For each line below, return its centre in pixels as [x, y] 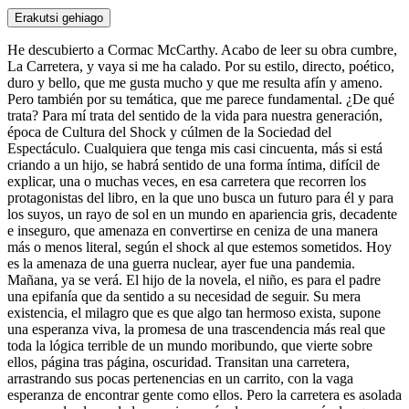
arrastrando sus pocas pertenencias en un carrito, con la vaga [180, 378]
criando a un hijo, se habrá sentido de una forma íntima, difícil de [194, 164]
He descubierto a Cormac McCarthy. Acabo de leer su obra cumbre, [202, 49]
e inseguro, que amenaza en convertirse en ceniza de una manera [193, 230]
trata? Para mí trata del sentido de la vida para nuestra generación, [195, 115]
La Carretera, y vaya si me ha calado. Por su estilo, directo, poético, [201, 66]
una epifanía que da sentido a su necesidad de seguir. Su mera [184, 296]
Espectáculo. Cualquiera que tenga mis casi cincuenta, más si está [195, 148]
